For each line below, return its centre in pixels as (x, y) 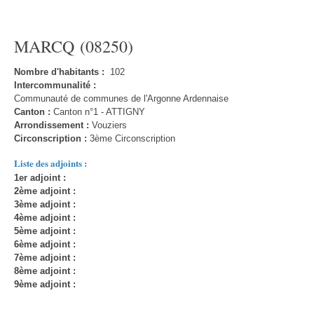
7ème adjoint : (45, 258)
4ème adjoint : (45, 218)
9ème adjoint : (45, 284)
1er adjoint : (40, 178)
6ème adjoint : (45, 244)
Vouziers (108, 125)
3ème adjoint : (45, 204)
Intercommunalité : (55, 85)
